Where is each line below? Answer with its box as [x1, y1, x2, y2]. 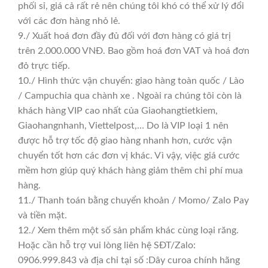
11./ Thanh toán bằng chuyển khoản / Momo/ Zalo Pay [18, 195, 249, 205]
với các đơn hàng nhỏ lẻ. [18, 16, 120, 26]
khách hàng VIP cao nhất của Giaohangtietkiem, [18, 105, 218, 115]
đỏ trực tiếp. [18, 60, 70, 71]
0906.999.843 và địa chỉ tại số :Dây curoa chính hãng [18, 255, 240, 265]
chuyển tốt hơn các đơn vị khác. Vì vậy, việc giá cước [18, 150, 240, 160]
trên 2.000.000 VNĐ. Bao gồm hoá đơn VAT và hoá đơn [18, 45, 249, 56]
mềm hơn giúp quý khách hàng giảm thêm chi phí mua [18, 165, 243, 175]
